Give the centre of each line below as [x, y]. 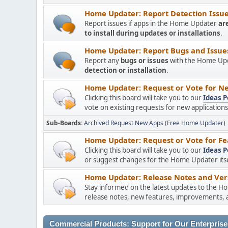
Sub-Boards [64, 123]
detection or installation [125, 70]
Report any [103, 61]
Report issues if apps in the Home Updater [151, 23]
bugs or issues [145, 61]
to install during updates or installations [152, 33]
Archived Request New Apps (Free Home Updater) [155, 123]
